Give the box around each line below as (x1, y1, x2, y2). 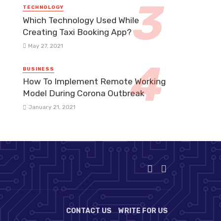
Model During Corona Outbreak (23, 88, 145, 98)
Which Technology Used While (23, 15, 139, 25)
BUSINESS (23, 66, 54, 72)
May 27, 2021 (28, 42, 63, 49)
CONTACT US (66, 206, 112, 215)
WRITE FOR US (118, 206, 168, 215)
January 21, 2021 (28, 103, 75, 110)
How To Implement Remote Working (23, 76, 166, 86)
